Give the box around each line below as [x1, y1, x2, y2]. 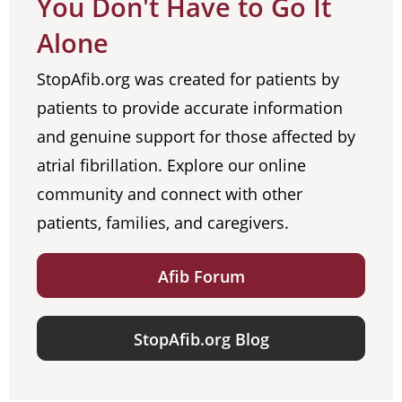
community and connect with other [37, 183, 302, 205]
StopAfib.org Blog [133, 328, 269, 351]
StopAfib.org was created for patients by [37, 68, 339, 91]
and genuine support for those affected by [37, 126, 355, 148]
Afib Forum [157, 266, 245, 288]
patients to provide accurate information [37, 97, 343, 119]
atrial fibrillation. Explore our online [37, 154, 306, 177]
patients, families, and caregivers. [37, 212, 289, 234]
